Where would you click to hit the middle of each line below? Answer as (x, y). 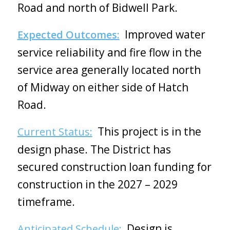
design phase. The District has (94, 149)
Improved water (162, 34)
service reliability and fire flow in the (109, 52)
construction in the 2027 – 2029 (97, 184)
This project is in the (147, 131)
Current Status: (55, 131)
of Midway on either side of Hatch (103, 87)
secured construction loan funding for (114, 167)
